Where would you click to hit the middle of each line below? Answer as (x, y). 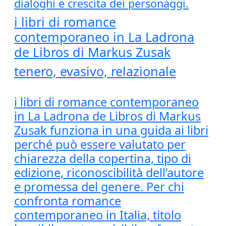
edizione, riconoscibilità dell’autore (109, 173)
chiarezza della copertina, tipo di (103, 158)
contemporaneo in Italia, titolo (98, 215)
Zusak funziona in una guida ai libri (111, 130)
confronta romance (68, 201)
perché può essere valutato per (100, 144)
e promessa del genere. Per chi (99, 187)
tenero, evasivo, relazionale (95, 71)
